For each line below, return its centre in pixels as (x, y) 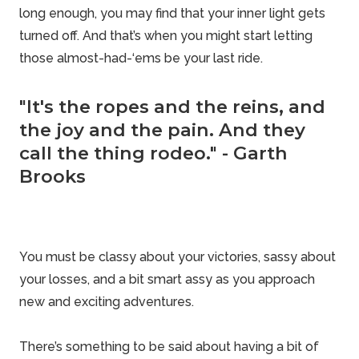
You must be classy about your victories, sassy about (177, 257)
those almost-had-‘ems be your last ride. (141, 58)
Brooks (52, 176)
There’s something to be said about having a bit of (169, 347)
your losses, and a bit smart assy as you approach (167, 279)
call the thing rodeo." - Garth (153, 153)
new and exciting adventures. (107, 302)
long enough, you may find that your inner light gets (172, 13)
